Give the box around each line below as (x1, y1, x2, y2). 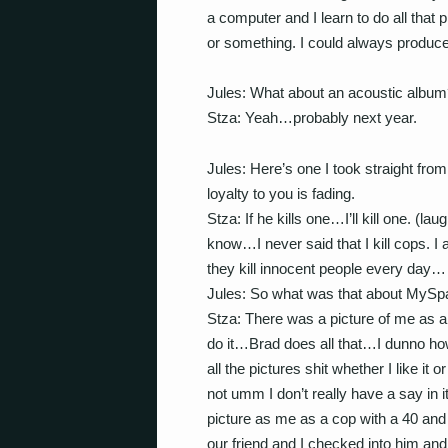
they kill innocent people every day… (207, 259, 446, 277)
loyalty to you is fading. (207, 184, 355, 202)
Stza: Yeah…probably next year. (207, 109, 417, 126)
